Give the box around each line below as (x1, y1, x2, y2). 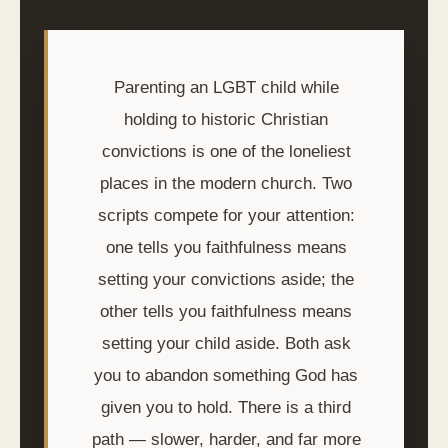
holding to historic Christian (124, 110, 328, 129)
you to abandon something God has (94, 366, 358, 385)
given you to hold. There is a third (101, 398, 351, 417)
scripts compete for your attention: (97, 206, 355, 225)
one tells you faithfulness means (105, 238, 347, 257)
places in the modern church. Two (100, 174, 352, 193)
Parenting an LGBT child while (113, 78, 339, 97)
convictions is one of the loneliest (101, 142, 351, 161)
